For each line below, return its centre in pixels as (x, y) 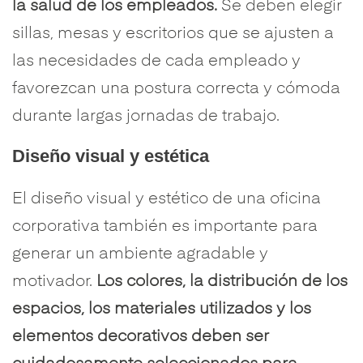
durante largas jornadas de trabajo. (146, 117)
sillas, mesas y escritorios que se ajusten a (173, 34)
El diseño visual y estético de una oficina (167, 199)
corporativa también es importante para (165, 227)
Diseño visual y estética (111, 156)
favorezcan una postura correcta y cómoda (176, 89)
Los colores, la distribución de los (222, 282)
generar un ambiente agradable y (140, 254)
